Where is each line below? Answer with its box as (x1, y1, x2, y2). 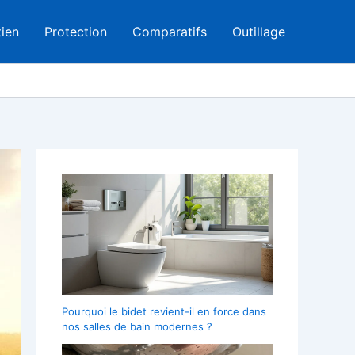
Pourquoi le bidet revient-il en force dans (62, 304, 266, 318)
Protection (44, 24, 107, 40)
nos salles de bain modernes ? (62, 319, 212, 333)
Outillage (232, 24, 285, 40)
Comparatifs (132, 24, 207, 40)
